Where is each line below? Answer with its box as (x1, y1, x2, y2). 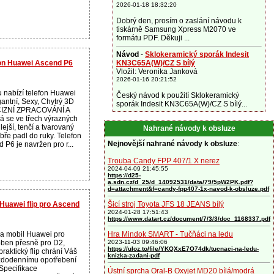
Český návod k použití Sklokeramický (116, 91, 239, 100)
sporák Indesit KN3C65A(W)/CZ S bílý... (116, 100, 247, 108)
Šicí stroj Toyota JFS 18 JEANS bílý (108, 200, 224, 209)
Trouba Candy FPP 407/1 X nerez (108, 157, 220, 165)
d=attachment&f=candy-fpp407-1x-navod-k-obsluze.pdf (108, 185, 269, 192)
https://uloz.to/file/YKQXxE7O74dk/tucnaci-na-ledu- (108, 245, 259, 252)
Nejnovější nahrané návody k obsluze (108, 139, 237, 148)
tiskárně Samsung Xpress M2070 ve (116, 25, 236, 34)
